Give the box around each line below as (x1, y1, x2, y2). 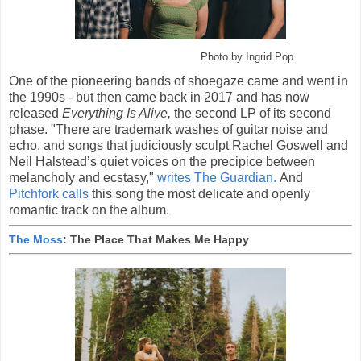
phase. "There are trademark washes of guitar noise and (9, 122, 328, 137)
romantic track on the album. (9, 203, 169, 218)
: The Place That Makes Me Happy (63, 232, 249, 246)
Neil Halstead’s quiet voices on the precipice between (9, 155, 315, 169)
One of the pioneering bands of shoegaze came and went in (9, 74, 348, 89)
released (9, 106, 62, 121)
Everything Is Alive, (62, 106, 171, 121)
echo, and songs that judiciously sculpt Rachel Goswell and (9, 139, 348, 153)
